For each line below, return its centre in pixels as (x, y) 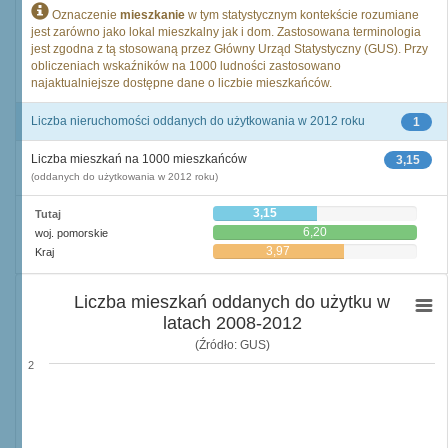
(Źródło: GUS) (232, 344)
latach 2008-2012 (232, 323)
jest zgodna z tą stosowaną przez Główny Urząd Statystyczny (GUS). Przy (229, 49)
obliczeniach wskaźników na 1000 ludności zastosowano (186, 66)
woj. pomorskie (71, 233)
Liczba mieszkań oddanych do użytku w (232, 302)
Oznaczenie (84, 15)
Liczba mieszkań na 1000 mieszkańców (139, 159)
